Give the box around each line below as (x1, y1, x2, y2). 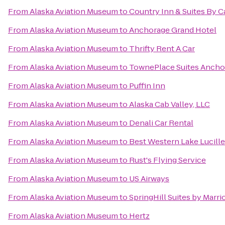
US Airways (129, 173, 169, 184)
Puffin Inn (129, 80, 165, 91)
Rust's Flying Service (129, 155, 206, 165)
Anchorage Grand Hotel (129, 25, 216, 35)
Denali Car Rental (129, 118, 193, 128)
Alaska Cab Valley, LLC (129, 99, 210, 109)
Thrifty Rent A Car (129, 43, 195, 54)
